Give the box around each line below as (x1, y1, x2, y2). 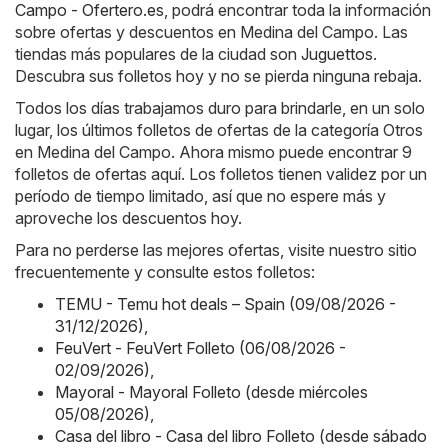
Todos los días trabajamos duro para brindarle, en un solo (15, 98, 425, 119)
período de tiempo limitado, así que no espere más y (15, 186, 386, 207)
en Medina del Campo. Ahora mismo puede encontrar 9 (15, 142, 412, 163)
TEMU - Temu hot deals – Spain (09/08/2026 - (55, 294, 396, 315)
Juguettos (301, 44, 373, 65)
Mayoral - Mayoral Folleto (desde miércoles (55, 382, 368, 403)
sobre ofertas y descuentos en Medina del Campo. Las (15, 22, 408, 43)
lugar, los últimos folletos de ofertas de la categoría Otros (15, 120, 423, 141)
